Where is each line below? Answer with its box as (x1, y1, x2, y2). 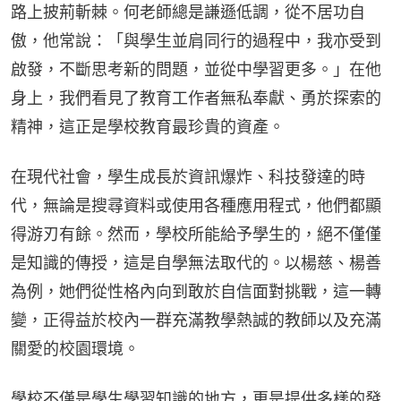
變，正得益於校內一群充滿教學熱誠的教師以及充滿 (11, 311, 381, 330)
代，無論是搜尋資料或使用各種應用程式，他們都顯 (11, 196, 381, 216)
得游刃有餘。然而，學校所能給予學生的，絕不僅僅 (11, 225, 381, 244)
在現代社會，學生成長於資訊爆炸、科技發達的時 (11, 167, 365, 187)
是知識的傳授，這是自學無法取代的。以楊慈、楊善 (11, 253, 381, 273)
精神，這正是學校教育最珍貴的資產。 (11, 117, 285, 137)
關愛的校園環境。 (11, 339, 140, 359)
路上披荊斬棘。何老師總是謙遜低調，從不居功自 (11, 3, 365, 22)
